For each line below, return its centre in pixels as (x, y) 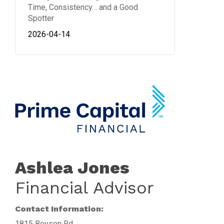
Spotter (41, 18)
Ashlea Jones (72, 167)
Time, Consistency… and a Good (83, 7)
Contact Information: (59, 209)
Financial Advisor (84, 187)
